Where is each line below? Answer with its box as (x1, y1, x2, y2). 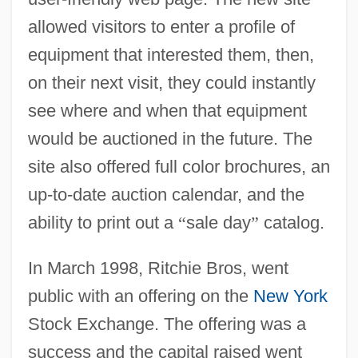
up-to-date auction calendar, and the (27, 184, 304, 205)
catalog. (258, 212, 324, 233)
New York (253, 285, 328, 306)
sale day (185, 212, 251, 233)
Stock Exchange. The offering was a (27, 313, 306, 334)
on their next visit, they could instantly (27, 72, 316, 93)
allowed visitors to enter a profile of (27, 16, 295, 37)
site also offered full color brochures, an (27, 156, 330, 177)
